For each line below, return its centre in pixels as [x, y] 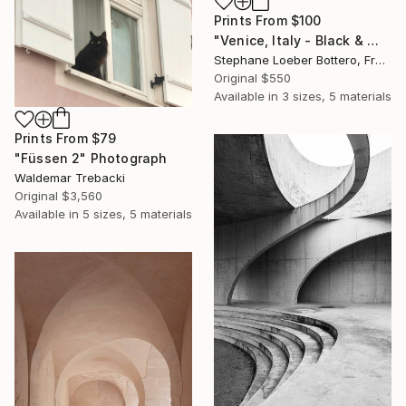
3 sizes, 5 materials [337, 96]
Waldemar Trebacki [70, 177]
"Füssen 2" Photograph [91, 158]
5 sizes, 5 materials [137, 213]
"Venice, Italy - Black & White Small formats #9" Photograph [373, 40]
